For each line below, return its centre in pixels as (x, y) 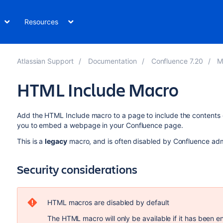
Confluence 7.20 (177, 61)
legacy (56, 141)
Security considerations (77, 169)
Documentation (112, 61)
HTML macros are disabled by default (108, 202)
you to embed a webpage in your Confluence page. (101, 125)
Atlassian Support (45, 61)
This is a (31, 141)
